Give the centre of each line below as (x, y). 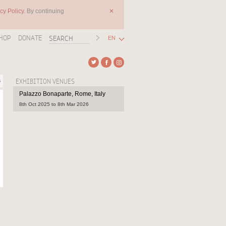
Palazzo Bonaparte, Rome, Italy (62, 94)
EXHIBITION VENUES (45, 81)
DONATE (30, 38)
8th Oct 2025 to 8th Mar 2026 (54, 104)
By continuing (45, 11)
